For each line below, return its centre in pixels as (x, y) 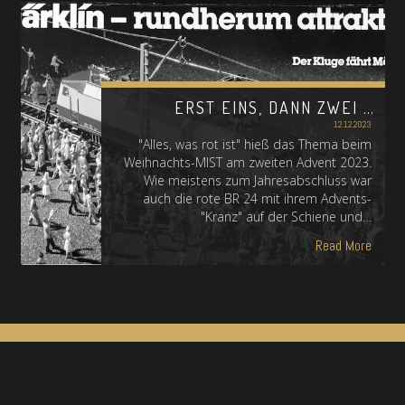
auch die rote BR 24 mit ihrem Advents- (257, 198)
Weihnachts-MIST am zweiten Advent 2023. (247, 162)
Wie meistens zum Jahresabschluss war (257, 180)
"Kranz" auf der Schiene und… (286, 217)
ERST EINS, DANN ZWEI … (275, 108)
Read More (343, 245)
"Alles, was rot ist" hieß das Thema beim (254, 144)
